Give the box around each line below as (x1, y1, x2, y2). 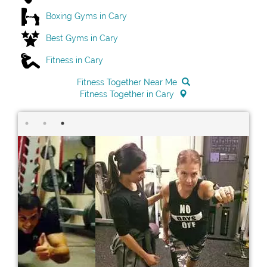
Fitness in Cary (46, 55, 103, 65)
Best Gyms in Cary (46, 33, 118, 43)
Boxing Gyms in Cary (46, 11, 127, 21)
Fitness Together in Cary (80, 89, 174, 100)
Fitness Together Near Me (77, 77, 177, 88)
